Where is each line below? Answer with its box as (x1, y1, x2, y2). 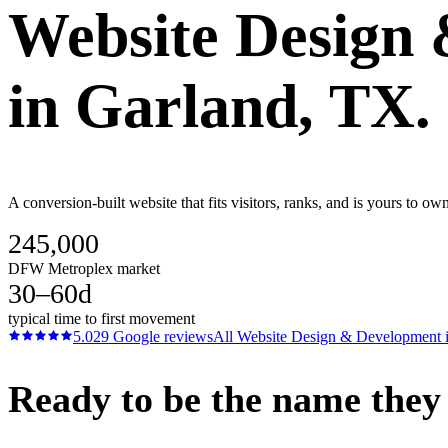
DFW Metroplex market (8, 259, 160, 277)
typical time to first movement (8, 309, 195, 327)
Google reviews (109, 327, 213, 345)
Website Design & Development (237, 327, 441, 345)
